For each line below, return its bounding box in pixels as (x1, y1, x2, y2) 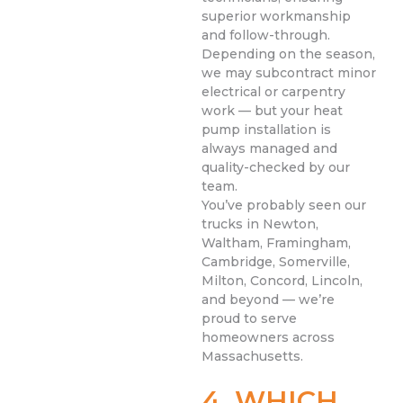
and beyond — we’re (201, 291, 335, 309)
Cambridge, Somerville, (201, 254, 350, 271)
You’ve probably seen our (201, 197, 366, 214)
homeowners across (201, 329, 335, 346)
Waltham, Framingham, (201, 235, 351, 252)
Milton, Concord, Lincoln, (201, 273, 363, 290)
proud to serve (201, 310, 297, 327)
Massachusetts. (201, 348, 303, 365)
